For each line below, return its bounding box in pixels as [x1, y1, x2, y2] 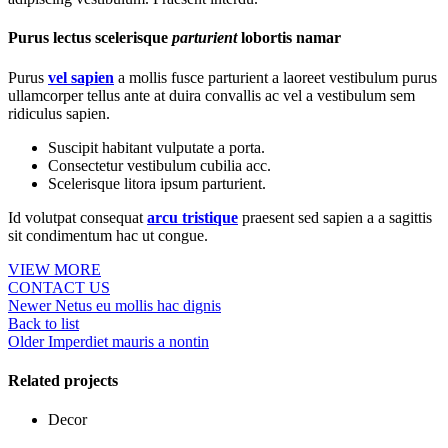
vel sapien [48, 68, 114, 86]
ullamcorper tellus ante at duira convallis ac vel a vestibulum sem [8, 86, 415, 104]
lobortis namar [237, 29, 341, 47]
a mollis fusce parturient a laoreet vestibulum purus [114, 68, 437, 86]
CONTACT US [8, 278, 110, 296]
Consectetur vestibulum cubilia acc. [48, 156, 271, 174]
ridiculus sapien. [8, 104, 110, 122]
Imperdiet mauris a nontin [48, 332, 209, 350]
